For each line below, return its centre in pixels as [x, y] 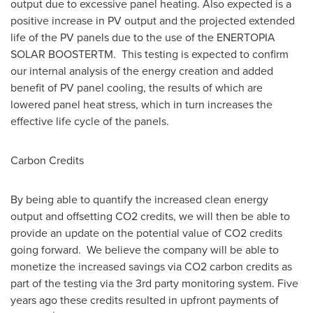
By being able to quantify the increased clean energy [139, 199]
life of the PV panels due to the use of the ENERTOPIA [143, 37]
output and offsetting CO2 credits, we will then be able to [150, 216]
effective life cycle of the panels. [91, 121]
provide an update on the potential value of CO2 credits [146, 233]
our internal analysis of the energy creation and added [142, 71]
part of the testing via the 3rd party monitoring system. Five [154, 283]
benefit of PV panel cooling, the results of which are [137, 87]
